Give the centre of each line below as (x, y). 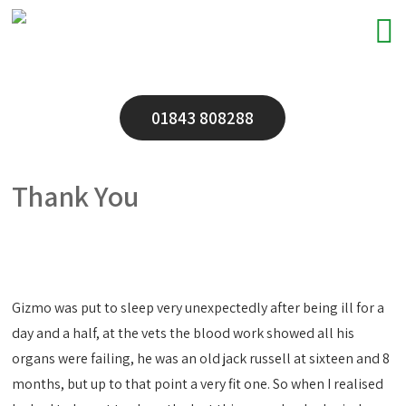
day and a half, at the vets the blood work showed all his (184, 333)
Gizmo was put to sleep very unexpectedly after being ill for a (198, 308)
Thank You (76, 196)
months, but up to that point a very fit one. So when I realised (198, 384)
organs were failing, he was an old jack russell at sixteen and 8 (201, 358)
